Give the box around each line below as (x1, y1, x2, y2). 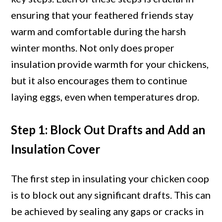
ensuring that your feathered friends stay (11, 9, 194, 21)
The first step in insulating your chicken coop (11, 172, 210, 185)
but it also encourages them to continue (11, 74, 188, 87)
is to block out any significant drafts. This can (11, 189, 211, 201)
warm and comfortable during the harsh (11, 25, 186, 38)
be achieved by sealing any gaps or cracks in (11, 205, 204, 218)
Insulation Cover (11, 142, 101, 157)
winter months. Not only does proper (11, 42, 175, 54)
